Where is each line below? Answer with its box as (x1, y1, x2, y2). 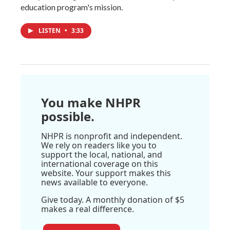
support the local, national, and (41, 148, 162, 160)
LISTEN (39, 26, 62, 35)
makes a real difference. (41, 203, 134, 215)
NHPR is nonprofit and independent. (41, 130, 182, 142)
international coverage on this (41, 158, 158, 169)
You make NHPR (41, 93, 141, 111)
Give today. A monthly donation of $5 (41, 194, 184, 205)
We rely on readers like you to (41, 139, 157, 151)
